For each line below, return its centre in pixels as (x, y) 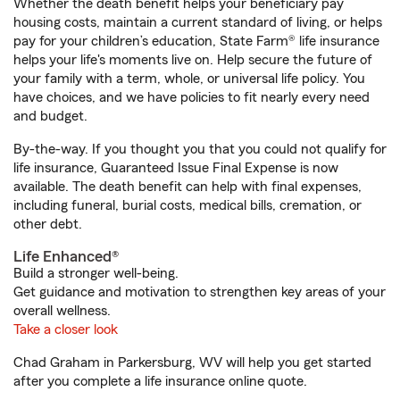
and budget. (50, 116)
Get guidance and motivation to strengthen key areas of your (200, 292)
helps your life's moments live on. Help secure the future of (193, 60)
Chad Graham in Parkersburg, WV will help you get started (192, 362)
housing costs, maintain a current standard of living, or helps (198, 22)
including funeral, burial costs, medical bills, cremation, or (187, 205)
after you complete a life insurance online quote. (160, 381)
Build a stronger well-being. (96, 273)
